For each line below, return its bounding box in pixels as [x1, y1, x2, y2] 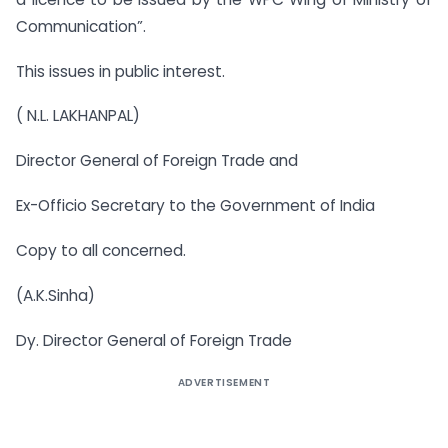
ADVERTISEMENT [177, 374, 271, 390]
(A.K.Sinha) [16, 284, 95, 306]
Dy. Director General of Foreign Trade [16, 329, 292, 351]
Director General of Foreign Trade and [16, 150, 298, 172]
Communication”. [16, 15, 146, 37]
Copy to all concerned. [16, 239, 186, 261]
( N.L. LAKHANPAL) [16, 105, 140, 127]
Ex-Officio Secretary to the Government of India [16, 195, 375, 217]
